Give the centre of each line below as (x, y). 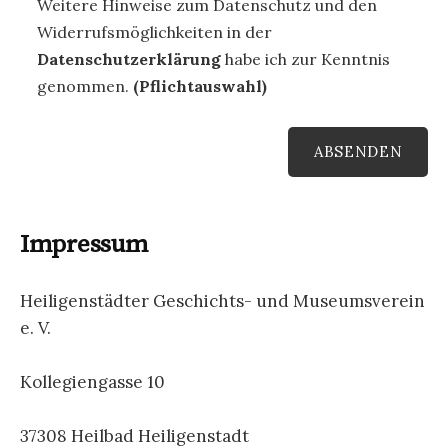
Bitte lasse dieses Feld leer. (127, 138)
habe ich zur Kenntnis (305, 59)
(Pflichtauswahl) (200, 86)
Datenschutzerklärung (129, 59)
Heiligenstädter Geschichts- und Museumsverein (222, 300)
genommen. (85, 86)
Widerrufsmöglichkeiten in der (154, 32)
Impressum (84, 245)
